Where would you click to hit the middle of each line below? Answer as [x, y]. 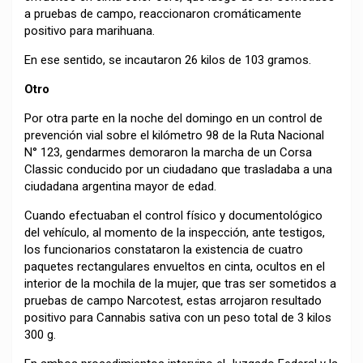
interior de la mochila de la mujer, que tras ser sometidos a [180, 283]
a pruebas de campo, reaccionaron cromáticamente [163, 13]
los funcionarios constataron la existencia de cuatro [164, 249]
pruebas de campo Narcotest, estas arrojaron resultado [173, 300]
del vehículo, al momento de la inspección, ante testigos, [175, 232]
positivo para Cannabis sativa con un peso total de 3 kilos [178, 317]
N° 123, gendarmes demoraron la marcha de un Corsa [168, 152]
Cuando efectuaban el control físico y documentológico [173, 215]
